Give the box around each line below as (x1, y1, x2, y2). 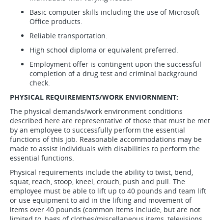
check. (29, 78, 52, 87)
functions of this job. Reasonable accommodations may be (10, 135, 202, 144)
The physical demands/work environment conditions (10, 107, 183, 116)
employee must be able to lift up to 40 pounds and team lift (10, 186, 206, 195)
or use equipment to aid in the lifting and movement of (10, 195, 192, 205)
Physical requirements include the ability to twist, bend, (10, 167, 193, 177)
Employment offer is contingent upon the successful (29, 59, 201, 69)
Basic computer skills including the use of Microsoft (29, 7, 199, 17)
